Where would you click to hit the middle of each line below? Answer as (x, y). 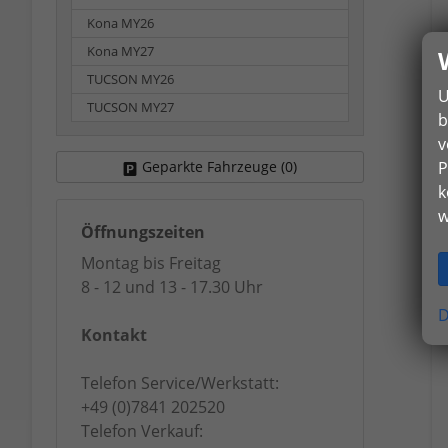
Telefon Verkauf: (142, 431)
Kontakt (114, 335)
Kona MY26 (120, 24)
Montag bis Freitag (151, 263)
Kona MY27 (120, 52)
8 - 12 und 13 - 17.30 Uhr (172, 287)
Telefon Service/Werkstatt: (180, 383)
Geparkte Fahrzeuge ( (213, 167)
